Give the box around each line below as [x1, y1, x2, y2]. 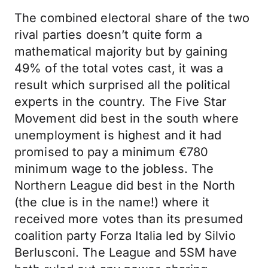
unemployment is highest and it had [14, 128, 221, 142]
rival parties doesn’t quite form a [14, 28, 202, 42]
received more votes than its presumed [14, 212, 243, 226]
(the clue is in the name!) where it [14, 195, 209, 209]
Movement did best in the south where [14, 111, 239, 126]
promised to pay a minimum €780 [14, 145, 209, 159]
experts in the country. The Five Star [14, 95, 227, 109]
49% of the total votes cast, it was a [14, 61, 224, 75]
